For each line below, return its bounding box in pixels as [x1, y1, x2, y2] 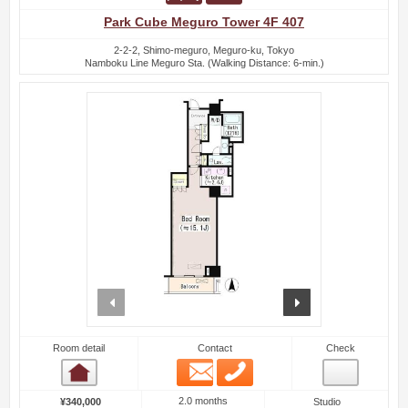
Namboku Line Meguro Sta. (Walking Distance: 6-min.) [84, 56, 324, 68]
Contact [198, 342, 232, 354]
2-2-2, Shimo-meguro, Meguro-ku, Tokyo [114, 44, 294, 56]
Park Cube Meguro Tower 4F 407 [104, 15, 304, 29]
